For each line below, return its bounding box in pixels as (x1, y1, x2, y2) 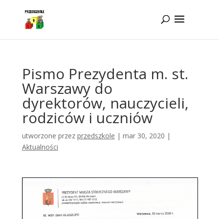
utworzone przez (22, 131, 77, 140)
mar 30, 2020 (122, 131, 165, 140)
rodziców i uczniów (22, 108, 153, 128)
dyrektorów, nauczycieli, (22, 93, 189, 113)
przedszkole (77, 131, 115, 140)
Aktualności (22, 142, 58, 152)
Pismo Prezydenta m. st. (22, 64, 188, 84)
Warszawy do (22, 78, 112, 98)
